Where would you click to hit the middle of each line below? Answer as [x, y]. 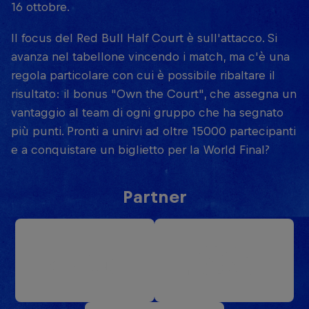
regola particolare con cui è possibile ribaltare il [143, 75]
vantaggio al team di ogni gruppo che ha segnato [147, 112]
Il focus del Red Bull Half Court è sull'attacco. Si [144, 38]
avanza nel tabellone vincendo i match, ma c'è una [150, 56]
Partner [154, 196]
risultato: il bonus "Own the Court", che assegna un [154, 93]
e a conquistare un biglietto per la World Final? [140, 149]
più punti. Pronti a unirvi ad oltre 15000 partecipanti [153, 131]
